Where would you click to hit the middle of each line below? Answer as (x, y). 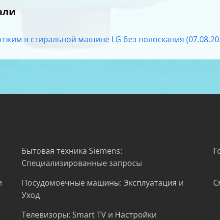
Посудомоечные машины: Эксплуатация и (103, 182)
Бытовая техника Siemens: (72, 151)
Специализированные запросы (82, 163)
